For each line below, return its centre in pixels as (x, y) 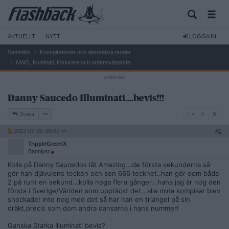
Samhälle (19, 52)
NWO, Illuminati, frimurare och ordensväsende (73, 62)
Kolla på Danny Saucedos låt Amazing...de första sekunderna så (109, 165)
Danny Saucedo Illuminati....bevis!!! (86, 98)
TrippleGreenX (47, 144)
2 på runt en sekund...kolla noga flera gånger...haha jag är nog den (114, 182)
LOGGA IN (202, 36)
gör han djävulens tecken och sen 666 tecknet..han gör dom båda (113, 173)
